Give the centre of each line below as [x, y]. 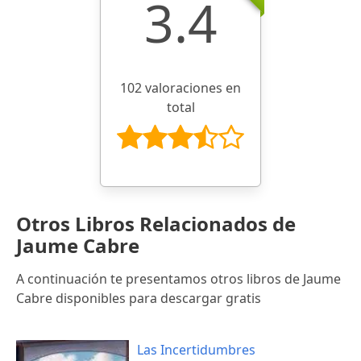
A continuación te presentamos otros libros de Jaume [178, 278]
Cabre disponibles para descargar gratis [139, 298]
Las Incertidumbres [196, 349]
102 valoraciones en [180, 87]
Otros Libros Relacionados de [156, 223]
